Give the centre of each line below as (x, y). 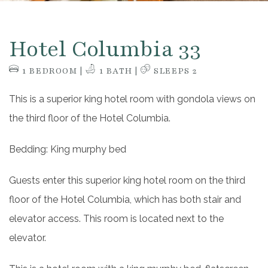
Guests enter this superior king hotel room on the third (127, 180)
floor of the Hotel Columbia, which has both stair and (125, 200)
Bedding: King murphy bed (68, 149)
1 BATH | (119, 71)
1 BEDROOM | (53, 71)
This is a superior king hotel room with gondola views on (132, 99)
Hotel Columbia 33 (105, 49)
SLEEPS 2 (174, 71)
